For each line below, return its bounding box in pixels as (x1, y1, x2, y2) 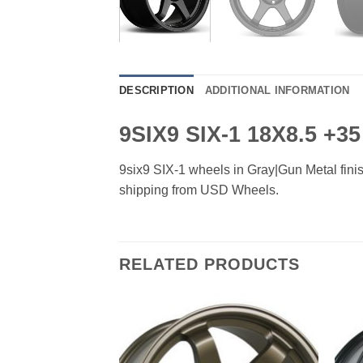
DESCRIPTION (119, 84, 194, 97)
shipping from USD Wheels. (119, 183, 279, 198)
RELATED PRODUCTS (119, 254, 300, 273)
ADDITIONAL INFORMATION (204, 84, 350, 97)
